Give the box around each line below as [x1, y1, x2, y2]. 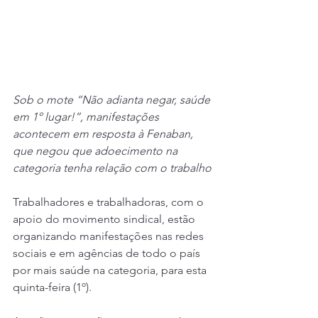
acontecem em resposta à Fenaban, [13, 127, 196, 141]
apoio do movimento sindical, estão [13, 212, 198, 226]
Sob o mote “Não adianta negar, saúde [13, 93, 213, 107]
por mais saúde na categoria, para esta [13, 263, 209, 278]
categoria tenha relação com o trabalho [13, 161, 212, 175]
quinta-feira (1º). [13, 280, 92, 295]
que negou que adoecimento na [13, 144, 180, 158]
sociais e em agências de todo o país [13, 246, 203, 261]
